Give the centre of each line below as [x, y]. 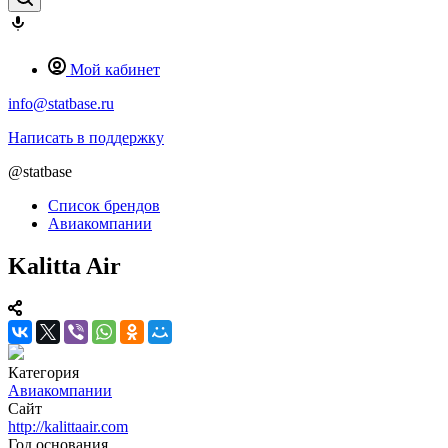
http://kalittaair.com [68, 426]
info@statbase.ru [61, 103]
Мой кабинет [115, 69]
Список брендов [104, 205]
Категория [43, 372]
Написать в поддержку [86, 137]
